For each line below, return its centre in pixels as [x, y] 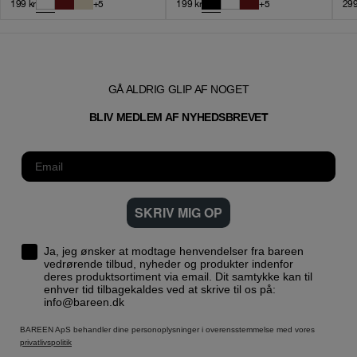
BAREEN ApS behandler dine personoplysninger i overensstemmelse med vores [167, 329]
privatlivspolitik [46, 342]
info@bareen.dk [84, 302]
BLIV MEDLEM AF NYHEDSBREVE [175, 117]
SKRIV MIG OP [178, 212]
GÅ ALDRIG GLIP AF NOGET [178, 89]
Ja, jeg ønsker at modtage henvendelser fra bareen [174, 251]
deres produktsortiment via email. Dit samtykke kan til [129, 276]
